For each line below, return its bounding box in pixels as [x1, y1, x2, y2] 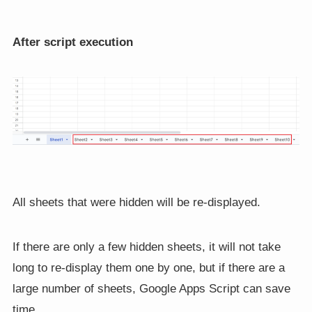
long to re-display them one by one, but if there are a [12, 261, 285, 275]
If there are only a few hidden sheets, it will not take [12, 240, 281, 254]
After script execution [12, 35, 133, 49]
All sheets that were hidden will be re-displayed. [12, 196, 260, 210]
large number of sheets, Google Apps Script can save [12, 282, 290, 296]
